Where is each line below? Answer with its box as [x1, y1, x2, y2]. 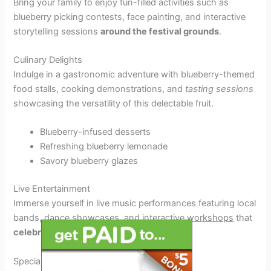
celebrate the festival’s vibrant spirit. [13, 227, 172, 238]
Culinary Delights [13, 54, 83, 66]
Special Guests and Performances [13, 255, 152, 267]
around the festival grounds [100, 25, 220, 37]
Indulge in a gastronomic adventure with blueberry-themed [13, 69, 255, 80]
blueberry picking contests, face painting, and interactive [13, 11, 246, 22]
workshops [187, 212, 234, 224]
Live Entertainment [13, 183, 91, 195]
